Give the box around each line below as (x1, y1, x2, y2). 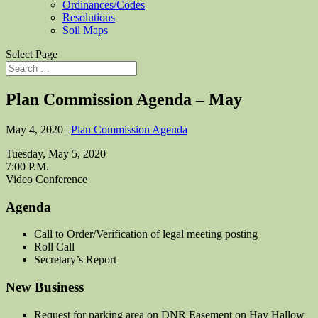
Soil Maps (62, 24, 108, 36)
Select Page (6, 48, 57, 60)
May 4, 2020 (6, 123, 63, 136)
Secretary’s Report (34, 253, 116, 266)
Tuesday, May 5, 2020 (6, 147, 106, 160)
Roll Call (34, 241, 75, 253)
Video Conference (6, 172, 87, 185)
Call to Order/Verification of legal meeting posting (34, 228, 258, 241)
